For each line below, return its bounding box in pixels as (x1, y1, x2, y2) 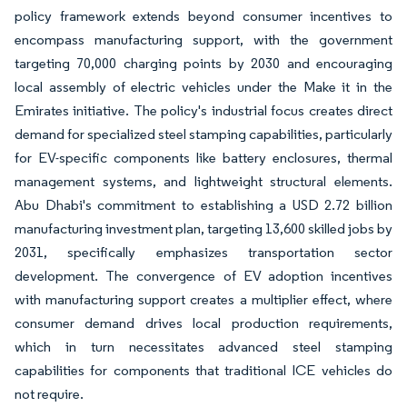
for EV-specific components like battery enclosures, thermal (15, 149, 392, 166)
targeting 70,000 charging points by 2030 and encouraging (15, 55, 392, 72)
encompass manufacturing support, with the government (15, 31, 392, 48)
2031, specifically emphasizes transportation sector (15, 243, 392, 261)
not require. (15, 385, 84, 402)
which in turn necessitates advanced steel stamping (15, 338, 392, 355)
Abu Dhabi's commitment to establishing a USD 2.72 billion (15, 196, 392, 213)
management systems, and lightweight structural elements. (15, 173, 392, 190)
